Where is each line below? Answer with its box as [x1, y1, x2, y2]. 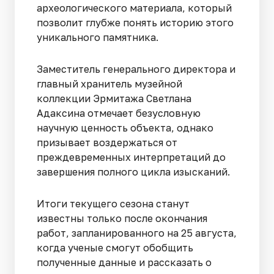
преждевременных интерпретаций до [37, 151, 226, 164]
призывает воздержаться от [37, 136, 177, 149]
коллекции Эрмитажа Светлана [37, 92, 191, 105]
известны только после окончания [37, 212, 207, 225]
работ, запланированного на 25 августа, [37, 227, 237, 240]
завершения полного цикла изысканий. [37, 166, 232, 179]
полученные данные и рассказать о [37, 256, 212, 269]
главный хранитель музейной [37, 78, 182, 91]
